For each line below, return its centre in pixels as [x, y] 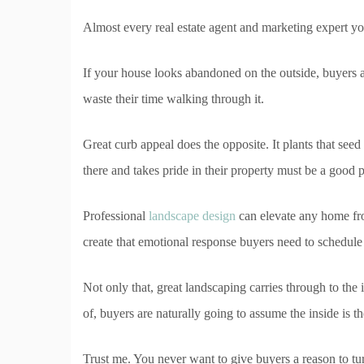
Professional [116, 216]
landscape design [192, 216]
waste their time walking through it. [173, 99]
